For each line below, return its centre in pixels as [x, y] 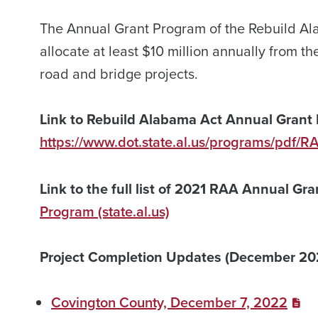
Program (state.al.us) [105, 212]
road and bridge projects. [119, 74]
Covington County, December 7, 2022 [169, 303]
